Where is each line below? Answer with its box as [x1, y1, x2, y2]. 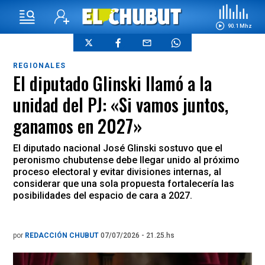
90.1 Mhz [227, 22, 252, 29]
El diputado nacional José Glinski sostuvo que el [13, 143, 222, 154]
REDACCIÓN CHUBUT [25, 231, 101, 240]
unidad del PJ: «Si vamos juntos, [13, 91, 228, 118]
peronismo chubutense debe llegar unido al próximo [13, 154, 240, 166]
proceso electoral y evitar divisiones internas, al [13, 166, 221, 177]
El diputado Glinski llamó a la [13, 70, 212, 96]
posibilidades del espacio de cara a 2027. [13, 190, 192, 201]
